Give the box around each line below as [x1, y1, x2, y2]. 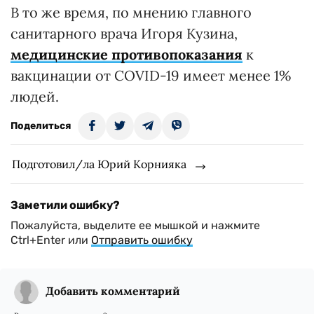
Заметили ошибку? [11, 198, 120, 212]
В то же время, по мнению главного [11, 4, 252, 22]
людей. [11, 88, 62, 106]
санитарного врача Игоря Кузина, [11, 25, 238, 43]
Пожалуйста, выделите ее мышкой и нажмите [11, 219, 260, 233]
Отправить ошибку [91, 233, 193, 247]
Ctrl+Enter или [11, 233, 91, 247]
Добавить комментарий [46, 284, 180, 299]
